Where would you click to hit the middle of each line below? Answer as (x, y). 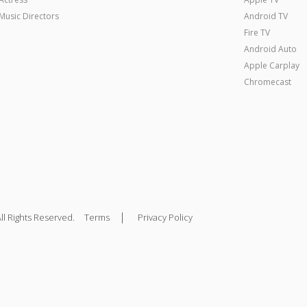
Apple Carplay (272, 65)
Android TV (266, 16)
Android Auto (271, 49)
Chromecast (268, 82)
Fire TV (257, 32)
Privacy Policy (165, 217)
